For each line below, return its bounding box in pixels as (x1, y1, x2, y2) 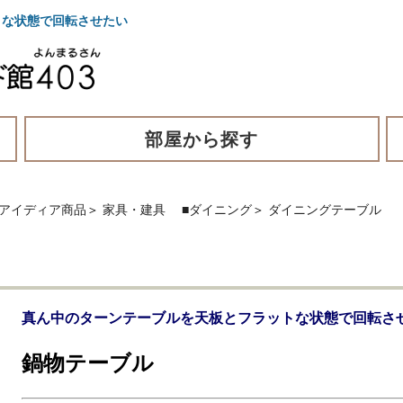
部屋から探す (145, 129, 258, 149)
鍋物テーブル (22, 350, 154, 375)
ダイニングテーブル (268, 201, 381, 217)
